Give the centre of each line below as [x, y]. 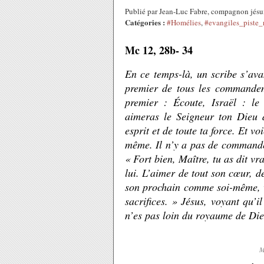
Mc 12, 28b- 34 [161, 50]
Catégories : [145, 22]
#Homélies [184, 22]
